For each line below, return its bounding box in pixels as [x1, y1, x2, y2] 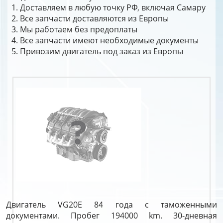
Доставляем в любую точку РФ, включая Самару [20, 2, 206, 13]
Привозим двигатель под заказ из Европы [20, 46, 183, 57]
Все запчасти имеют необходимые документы [20, 35, 199, 46]
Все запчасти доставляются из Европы [20, 13, 169, 24]
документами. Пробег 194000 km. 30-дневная [6, 210, 217, 221]
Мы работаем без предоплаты [20, 24, 137, 35]
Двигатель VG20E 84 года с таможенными [6, 199, 217, 210]
